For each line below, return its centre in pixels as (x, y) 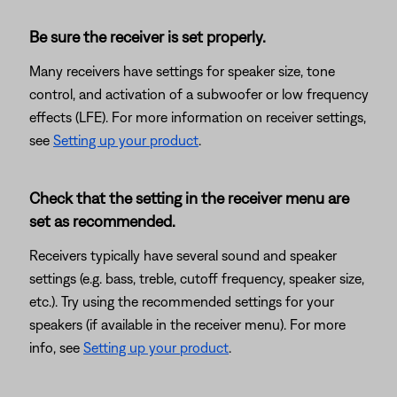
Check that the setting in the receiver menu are (189, 198)
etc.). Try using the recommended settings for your (182, 301)
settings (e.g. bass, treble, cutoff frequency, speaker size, (197, 278)
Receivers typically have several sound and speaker (183, 255)
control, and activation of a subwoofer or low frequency (199, 94)
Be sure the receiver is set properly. (148, 37)
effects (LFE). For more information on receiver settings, (198, 117)
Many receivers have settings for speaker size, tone (182, 71)
